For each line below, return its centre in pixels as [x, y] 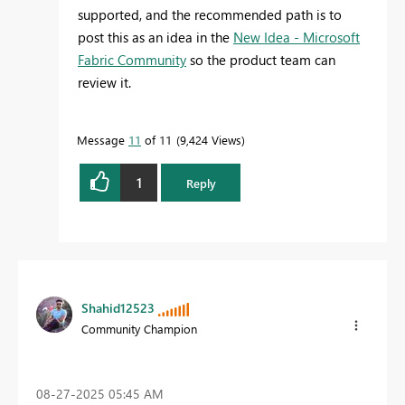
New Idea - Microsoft [297, 38]
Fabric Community [132, 60]
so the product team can [261, 60]
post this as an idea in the [155, 38]
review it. [104, 83]
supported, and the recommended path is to [210, 15]
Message [103, 140]
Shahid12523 [118, 308]
